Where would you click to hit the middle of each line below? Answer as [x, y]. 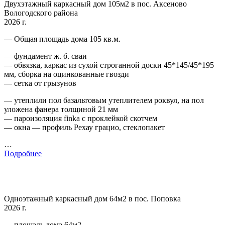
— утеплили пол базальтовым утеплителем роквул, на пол [104, 100]
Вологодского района [41, 13]
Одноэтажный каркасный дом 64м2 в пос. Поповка [92, 199]
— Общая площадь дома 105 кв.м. [62, 39]
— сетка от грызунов [40, 83]
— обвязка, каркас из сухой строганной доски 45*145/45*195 [109, 65]
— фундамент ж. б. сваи [45, 56]
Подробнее [23, 154]
